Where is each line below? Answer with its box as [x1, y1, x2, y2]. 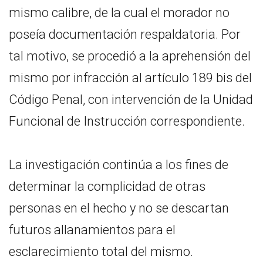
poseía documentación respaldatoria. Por [9, 26, 241, 42]
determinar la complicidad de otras [9, 178, 205, 194]
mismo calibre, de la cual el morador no [9, 5, 230, 20]
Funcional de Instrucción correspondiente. [9, 113, 245, 129]
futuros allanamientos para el [9, 222, 176, 237]
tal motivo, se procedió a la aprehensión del [9, 48, 251, 63]
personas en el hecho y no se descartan [9, 200, 229, 215]
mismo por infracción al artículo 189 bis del [9, 70, 252, 85]
